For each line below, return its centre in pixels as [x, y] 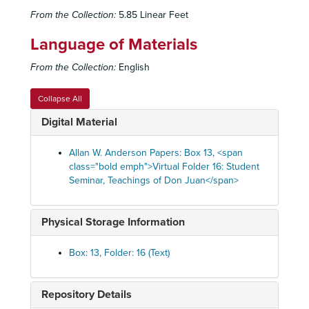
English [133, 67]
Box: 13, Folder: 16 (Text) [119, 253]
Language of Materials [114, 44]
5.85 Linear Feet [152, 15]
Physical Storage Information [113, 222]
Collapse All [60, 99]
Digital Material [79, 122]
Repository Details [87, 295]
